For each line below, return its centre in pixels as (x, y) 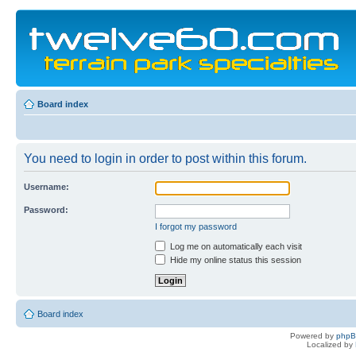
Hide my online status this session (234, 260)
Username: (46, 187)
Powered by (313, 336)
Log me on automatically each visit (235, 246)
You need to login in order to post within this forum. (165, 159)
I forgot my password (196, 226)
